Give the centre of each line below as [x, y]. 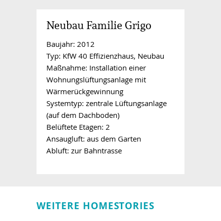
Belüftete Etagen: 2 [78, 127]
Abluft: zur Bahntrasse [84, 151]
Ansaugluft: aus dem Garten [94, 139]
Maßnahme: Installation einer [96, 68]
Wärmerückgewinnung [85, 92]
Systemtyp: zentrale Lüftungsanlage [107, 103]
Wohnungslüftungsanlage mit [96, 80]
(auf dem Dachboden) [83, 115]
